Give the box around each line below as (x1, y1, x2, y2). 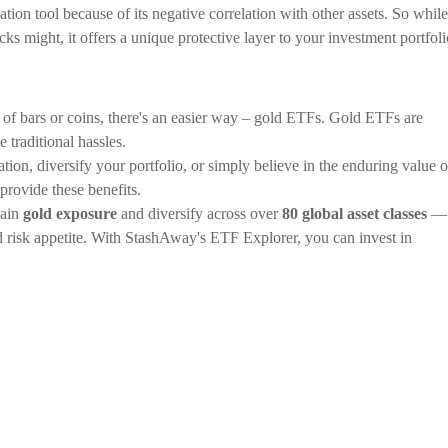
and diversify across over (117, 205, 282, 222)
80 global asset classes (282, 205, 427, 222)
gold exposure (23, 205, 117, 222)
